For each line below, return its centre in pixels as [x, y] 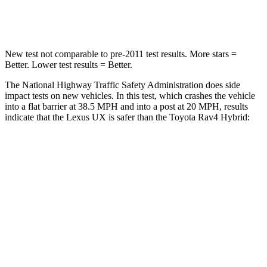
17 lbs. [143, 15]
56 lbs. [187, 15]
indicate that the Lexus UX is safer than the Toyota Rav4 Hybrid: [127, 117]
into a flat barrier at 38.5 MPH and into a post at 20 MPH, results [126, 106]
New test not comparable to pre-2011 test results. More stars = [121, 54]
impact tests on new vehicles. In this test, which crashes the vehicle [130, 95]
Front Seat [172, 182]
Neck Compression [89, 15]
